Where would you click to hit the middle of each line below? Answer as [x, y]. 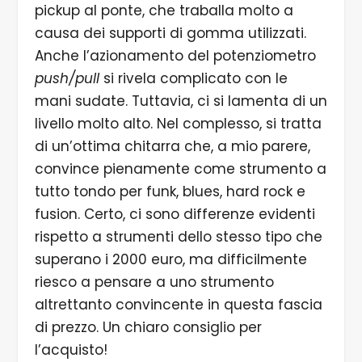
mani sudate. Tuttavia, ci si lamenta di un [181, 101]
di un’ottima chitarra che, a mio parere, [172, 146]
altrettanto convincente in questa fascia [178, 305]
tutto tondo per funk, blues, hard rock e [170, 192]
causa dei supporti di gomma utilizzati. [170, 33]
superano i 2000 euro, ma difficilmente [170, 259]
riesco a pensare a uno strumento [154, 282]
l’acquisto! [71, 350]
